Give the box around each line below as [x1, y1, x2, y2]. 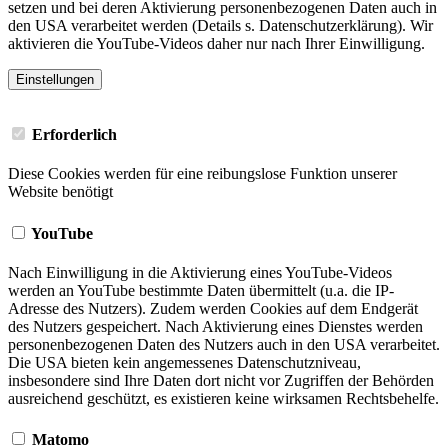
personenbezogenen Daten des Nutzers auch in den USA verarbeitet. [8, 336, 440, 354]
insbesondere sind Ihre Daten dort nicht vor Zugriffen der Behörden [8, 372, 434, 390]
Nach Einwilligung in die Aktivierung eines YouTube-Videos [8, 264, 392, 282]
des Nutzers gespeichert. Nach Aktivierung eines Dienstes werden [8, 318, 423, 336]
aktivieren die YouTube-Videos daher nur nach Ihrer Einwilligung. [8, 34, 425, 52]
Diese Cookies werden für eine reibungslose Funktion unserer [8, 165, 397, 183]
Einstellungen [16, 71, 94, 87]
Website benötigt [8, 183, 113, 201]
